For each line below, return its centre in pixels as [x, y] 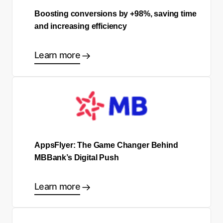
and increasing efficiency [81, 26]
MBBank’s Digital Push [77, 157]
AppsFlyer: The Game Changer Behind [106, 145]
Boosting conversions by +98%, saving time [115, 14]
